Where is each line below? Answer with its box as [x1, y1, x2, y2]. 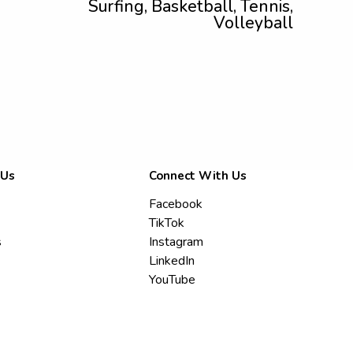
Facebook [149, 195, 203, 213]
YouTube [149, 271, 196, 288]
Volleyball [214, 12, 293, 34]
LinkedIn [149, 252, 195, 269]
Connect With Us [149, 168, 247, 184]
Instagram [149, 233, 204, 251]
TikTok [149, 214, 185, 232]
